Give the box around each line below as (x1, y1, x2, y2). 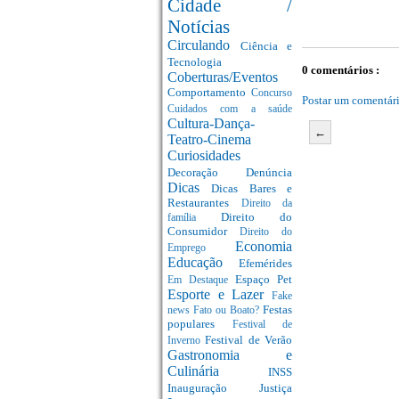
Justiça (259, 381, 292, 395)
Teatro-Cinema (167, 132, 251, 148)
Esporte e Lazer (167, 287, 272, 303)
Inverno (167, 335, 206, 347)
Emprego (167, 242, 235, 255)
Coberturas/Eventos (167, 69, 278, 85)
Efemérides (239, 256, 292, 271)
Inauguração (167, 381, 259, 395)
